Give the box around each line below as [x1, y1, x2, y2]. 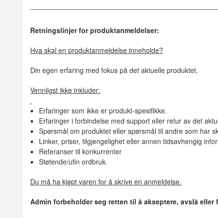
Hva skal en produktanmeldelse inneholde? [30, 45, 163, 55]
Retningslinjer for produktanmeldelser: [30, 25, 159, 36]
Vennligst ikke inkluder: [30, 85, 100, 95]
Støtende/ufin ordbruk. [38, 157, 108, 167]
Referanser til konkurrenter [38, 146, 122, 157]
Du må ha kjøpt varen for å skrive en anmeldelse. [30, 177, 182, 187]
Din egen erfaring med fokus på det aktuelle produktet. [30, 65, 198, 75]
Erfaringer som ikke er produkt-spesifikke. [38, 106, 167, 116]
